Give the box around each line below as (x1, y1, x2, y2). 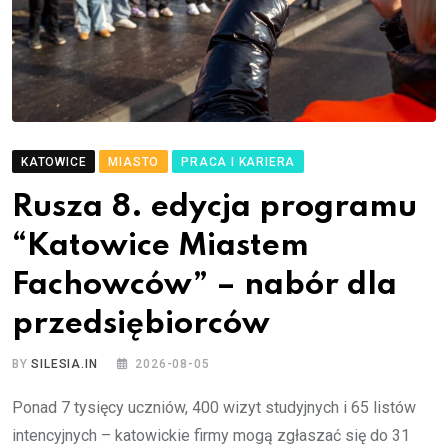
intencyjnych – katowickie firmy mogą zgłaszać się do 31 (12, 426, 410, 446)
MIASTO (108, 155, 160, 170)
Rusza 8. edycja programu (12, 192, 417, 224)
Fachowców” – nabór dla (12, 270, 397, 302)
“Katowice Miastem (12, 231, 309, 263)
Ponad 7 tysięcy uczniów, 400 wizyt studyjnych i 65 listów (12, 398, 416, 418)
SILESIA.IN (31, 357, 98, 372)
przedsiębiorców (12, 309, 270, 341)
